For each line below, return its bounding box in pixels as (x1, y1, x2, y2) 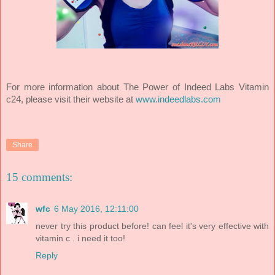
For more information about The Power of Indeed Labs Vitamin (6, 82, 269, 92)
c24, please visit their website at (6, 94, 136, 104)
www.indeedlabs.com (136, 94, 221, 104)
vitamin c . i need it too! (36, 233, 125, 244)
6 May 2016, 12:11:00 (54, 204, 139, 214)
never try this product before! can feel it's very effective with (36, 221, 269, 231)
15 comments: (6, 171, 72, 184)
